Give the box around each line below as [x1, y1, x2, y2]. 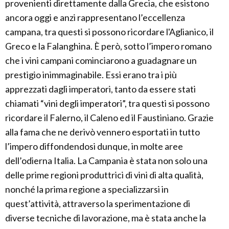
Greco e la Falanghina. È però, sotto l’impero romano [5, 40, 212, 52]
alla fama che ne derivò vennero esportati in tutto [5, 126, 200, 138]
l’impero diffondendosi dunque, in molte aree [5, 141, 183, 152]
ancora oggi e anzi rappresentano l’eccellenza [5, 12, 185, 23]
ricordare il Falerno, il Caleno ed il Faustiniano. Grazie [5, 112, 214, 123]
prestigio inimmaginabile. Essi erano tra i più [5, 69, 177, 80]
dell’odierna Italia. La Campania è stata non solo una [5, 155, 208, 166]
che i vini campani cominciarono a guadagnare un [5, 55, 197, 66]
